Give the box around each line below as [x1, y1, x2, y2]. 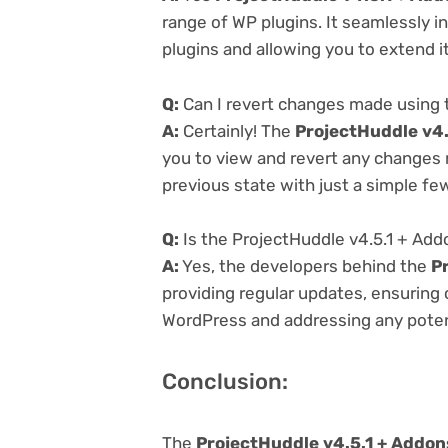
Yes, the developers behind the [179, 255, 431, 276]
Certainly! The [179, 120, 295, 141]
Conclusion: [162, 367, 288, 395]
